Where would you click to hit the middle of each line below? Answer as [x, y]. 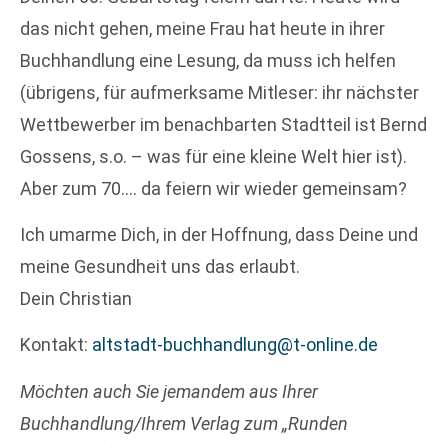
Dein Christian [76, 298]
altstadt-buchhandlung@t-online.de [235, 345]
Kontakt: [56, 345]
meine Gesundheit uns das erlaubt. [160, 266]
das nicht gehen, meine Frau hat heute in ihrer [202, 28]
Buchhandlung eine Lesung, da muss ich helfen [208, 60]
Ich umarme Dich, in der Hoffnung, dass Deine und [219, 234]
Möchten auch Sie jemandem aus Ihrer [169, 391]
